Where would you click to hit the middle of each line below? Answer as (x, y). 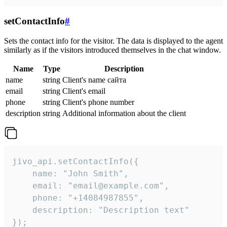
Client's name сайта (94, 80)
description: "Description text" (101, 210)
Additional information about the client (124, 113)
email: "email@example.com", (91, 186)
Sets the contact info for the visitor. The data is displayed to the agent (113, 41)
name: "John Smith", (70, 174)
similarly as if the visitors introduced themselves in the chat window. (112, 50)
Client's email (84, 91)
